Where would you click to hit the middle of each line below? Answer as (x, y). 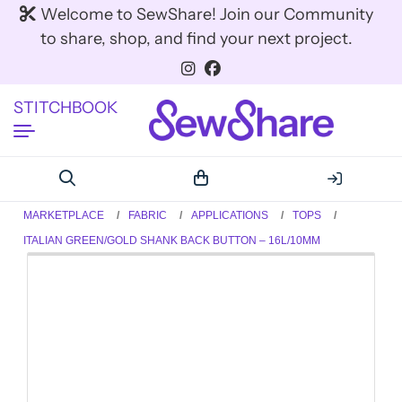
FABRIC (148, 215)
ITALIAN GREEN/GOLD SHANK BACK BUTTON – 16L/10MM (172, 240)
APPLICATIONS (230, 215)
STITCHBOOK (66, 107)
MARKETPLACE (64, 215)
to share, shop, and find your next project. (197, 39)
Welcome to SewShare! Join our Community (207, 14)
